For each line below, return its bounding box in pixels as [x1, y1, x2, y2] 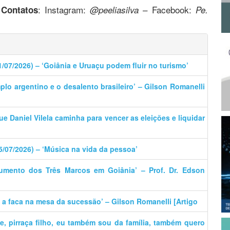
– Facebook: [139, 3, 196, 16]
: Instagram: [37, 3, 90, 16]
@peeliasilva [90, 3, 139, 16]
